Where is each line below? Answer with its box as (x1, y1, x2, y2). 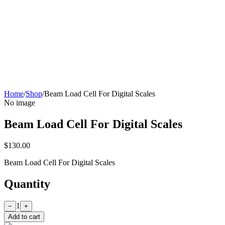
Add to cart (8, 212, 40, 220)
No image (4, 98, 35, 107)
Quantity (4, 177, 50, 190)
